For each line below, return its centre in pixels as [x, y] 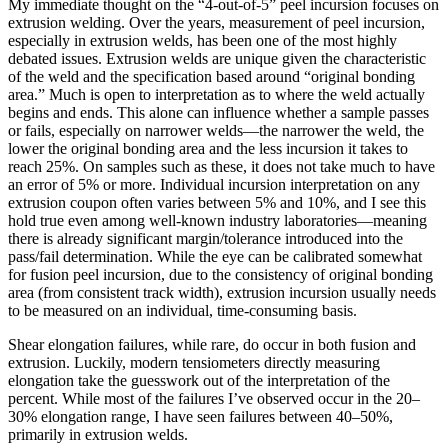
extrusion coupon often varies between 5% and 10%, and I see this [217, 203]
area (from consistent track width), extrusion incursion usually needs [222, 293]
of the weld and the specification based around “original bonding [211, 77]
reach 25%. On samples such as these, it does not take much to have [221, 167]
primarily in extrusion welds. [98, 435]
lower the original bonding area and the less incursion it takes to [208, 149]
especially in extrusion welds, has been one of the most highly [202, 41]
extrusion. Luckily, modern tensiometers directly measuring [194, 363]
